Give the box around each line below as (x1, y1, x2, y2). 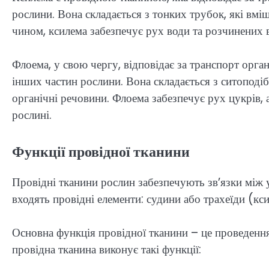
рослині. (12, 107, 52, 124)
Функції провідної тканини (12, 141, 190, 162)
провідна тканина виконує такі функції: (12, 241, 201, 258)
